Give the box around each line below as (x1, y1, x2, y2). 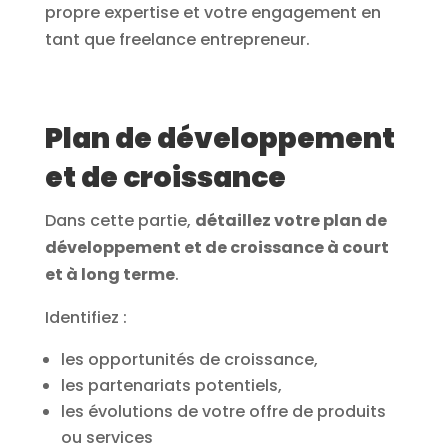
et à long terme (44, 263, 175, 287)
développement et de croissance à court (44, 236, 389, 260)
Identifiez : (44, 306, 127, 330)
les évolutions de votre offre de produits (60, 400, 386, 424)
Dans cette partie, (44, 209, 195, 233)
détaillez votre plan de (194, 209, 387, 233)
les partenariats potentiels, (60, 374, 282, 398)
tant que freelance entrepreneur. (44, 28, 310, 52)
